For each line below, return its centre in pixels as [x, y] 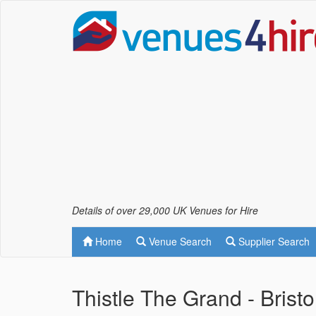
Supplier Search [273, 241]
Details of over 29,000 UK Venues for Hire [165, 210]
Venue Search [179, 241]
